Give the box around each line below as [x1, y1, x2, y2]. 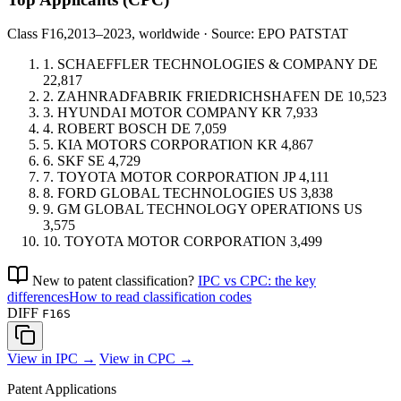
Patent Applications [7, 381, 116, 397]
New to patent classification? [29, 273, 194, 289]
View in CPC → [99, 351, 193, 367]
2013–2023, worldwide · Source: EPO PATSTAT [67, 26, 348, 42]
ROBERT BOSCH [57, 121, 167, 137]
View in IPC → [7, 351, 96, 367]
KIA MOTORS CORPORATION [57, 137, 253, 153]
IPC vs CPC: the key [198, 273, 316, 289]
